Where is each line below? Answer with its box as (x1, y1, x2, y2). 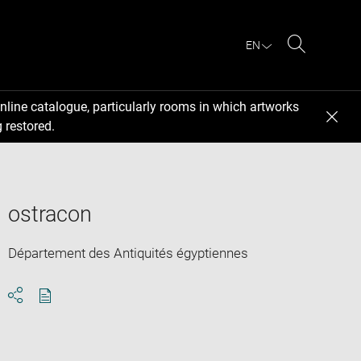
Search (296, 55, 338, 71)
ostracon (7, 201, 92, 227)
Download (44, 301, 106, 318)
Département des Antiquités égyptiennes (7, 244, 248, 261)
